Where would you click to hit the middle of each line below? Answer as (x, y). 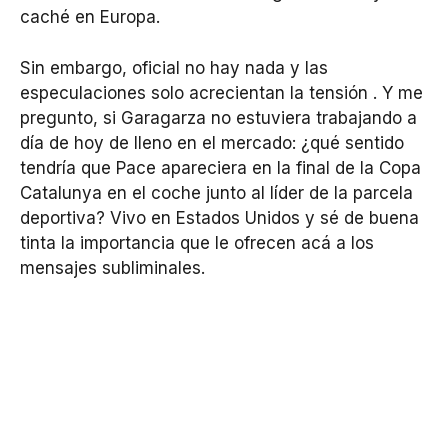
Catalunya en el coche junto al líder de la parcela (216, 192)
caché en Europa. (90, 17)
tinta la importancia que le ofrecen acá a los (197, 242)
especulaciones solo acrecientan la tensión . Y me (221, 92)
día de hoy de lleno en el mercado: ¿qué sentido (212, 142)
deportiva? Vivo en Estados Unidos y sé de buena (219, 217)
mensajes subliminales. (112, 267)
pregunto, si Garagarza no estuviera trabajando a (218, 117)
